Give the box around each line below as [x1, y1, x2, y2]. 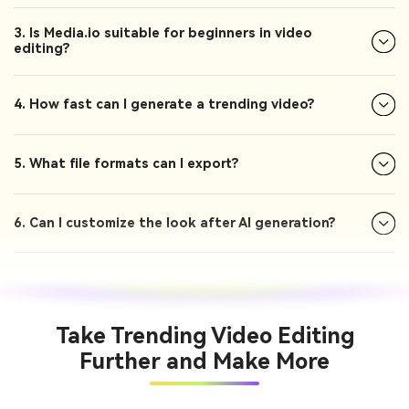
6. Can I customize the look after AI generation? [14, 215, 336, 231]
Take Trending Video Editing [55, 323, 354, 350]
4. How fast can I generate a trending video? [14, 97, 315, 113]
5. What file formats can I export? [14, 156, 239, 173]
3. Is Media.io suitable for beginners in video [14, 26, 312, 42]
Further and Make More [79, 349, 330, 375]
